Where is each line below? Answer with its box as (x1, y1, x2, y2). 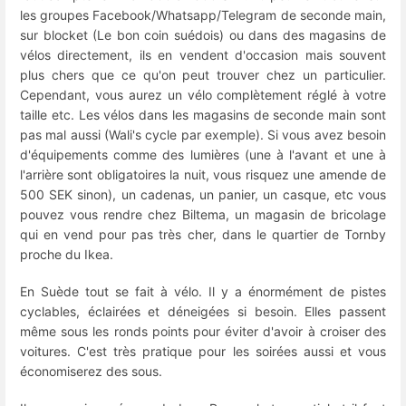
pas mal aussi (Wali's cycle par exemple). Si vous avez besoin (20, 126, 386, 142)
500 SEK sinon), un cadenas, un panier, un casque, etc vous (20, 186, 386, 202)
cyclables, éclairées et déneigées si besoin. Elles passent (20, 304, 386, 320)
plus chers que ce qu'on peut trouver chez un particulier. (20, 66, 386, 82)
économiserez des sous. (20, 363, 162, 380)
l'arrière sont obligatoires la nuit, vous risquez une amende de (20, 166, 386, 182)
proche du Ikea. (20, 246, 113, 262)
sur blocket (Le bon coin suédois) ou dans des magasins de (20, 26, 386, 43)
